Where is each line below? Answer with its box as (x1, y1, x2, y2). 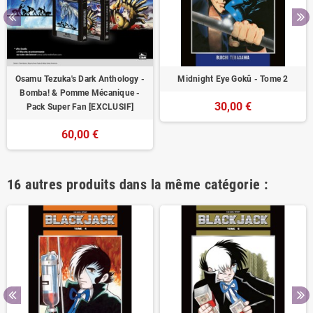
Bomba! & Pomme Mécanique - (20, 87, 140, 98)
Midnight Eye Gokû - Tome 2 (177, 73, 289, 84)
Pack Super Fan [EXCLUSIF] (26, 101, 134, 112)
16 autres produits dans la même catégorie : (7, 175, 268, 193)
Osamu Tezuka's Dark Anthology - (15, 73, 145, 84)
